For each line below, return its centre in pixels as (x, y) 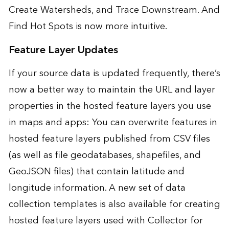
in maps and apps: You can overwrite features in (113, 123)
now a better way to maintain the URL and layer (112, 90)
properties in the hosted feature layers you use (110, 106)
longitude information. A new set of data (97, 188)
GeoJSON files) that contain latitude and (96, 172)
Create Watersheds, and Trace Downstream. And (114, 10)
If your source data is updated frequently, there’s (114, 74)
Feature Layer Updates (63, 50)
